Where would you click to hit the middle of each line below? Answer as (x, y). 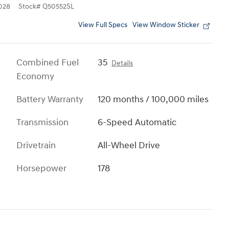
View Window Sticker (166, 25)
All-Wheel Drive (129, 145)
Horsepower (41, 168)
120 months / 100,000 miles (153, 99)
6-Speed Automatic (137, 122)
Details (122, 63)
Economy (35, 76)
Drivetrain (36, 145)
